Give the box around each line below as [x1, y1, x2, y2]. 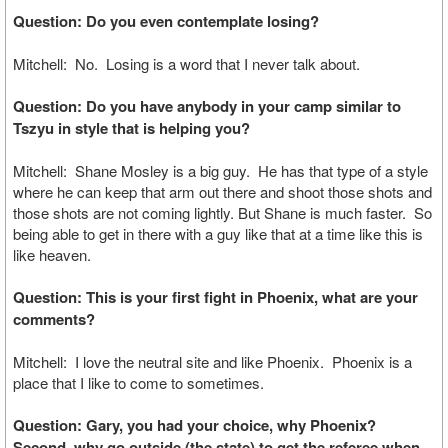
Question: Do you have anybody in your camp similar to [13, 95, 401, 117]
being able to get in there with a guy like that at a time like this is [13, 223, 423, 244]
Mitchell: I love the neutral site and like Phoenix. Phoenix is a [13, 351, 412, 372]
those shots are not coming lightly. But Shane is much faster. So [13, 202, 432, 223]
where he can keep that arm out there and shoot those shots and [13, 181, 432, 202]
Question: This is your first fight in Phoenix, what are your [13, 286, 418, 308]
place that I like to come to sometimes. [13, 372, 268, 393]
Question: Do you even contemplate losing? [13, 10, 319, 32]
